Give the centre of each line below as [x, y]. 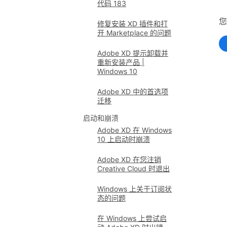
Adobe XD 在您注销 [129, 159]
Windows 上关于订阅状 [135, 189]
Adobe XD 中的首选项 [133, 91]
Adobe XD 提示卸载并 [133, 53]
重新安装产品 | [121, 62]
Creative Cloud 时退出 [134, 168]
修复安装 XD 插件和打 [133, 24]
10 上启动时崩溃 [124, 139]
